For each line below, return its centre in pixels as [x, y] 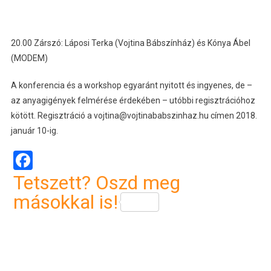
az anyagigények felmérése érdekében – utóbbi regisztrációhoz [133, 100]
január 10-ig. [34, 130]
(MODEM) [29, 58]
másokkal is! [65, 202]
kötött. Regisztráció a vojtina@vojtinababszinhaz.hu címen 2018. [134, 115]
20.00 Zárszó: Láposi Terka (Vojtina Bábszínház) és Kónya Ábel [130, 43]
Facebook [73, 160]
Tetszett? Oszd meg [96, 182]
